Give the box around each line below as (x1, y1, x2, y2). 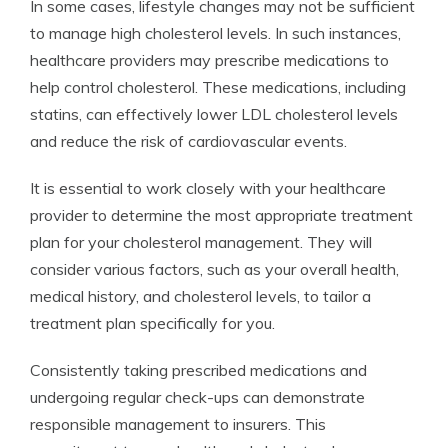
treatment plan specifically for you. (30, 313, 275, 333)
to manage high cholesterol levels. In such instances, (30, 23, 401, 43)
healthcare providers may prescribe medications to (30, 50, 389, 70)
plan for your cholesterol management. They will (30, 232, 372, 252)
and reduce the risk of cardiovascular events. (30, 131, 347, 151)
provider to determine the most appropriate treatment (30, 205, 413, 225)
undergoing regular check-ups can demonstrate (30, 387, 365, 407)
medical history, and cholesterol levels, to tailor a (30, 286, 371, 306)
